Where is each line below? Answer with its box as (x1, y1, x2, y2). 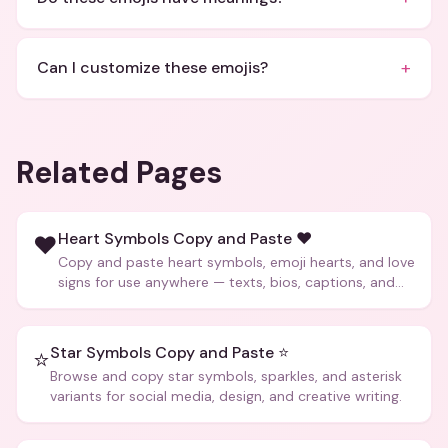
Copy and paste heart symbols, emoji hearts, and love (58, 253, 415, 271)
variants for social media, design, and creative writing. (50, 387, 402, 405)
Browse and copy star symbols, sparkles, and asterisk (50, 367, 402, 385)
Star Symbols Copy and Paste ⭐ (50, 342, 289, 363)
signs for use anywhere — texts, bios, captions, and (58, 273, 395, 291)
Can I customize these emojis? (37, 57, 268, 78)
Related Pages (16, 153, 222, 192)
